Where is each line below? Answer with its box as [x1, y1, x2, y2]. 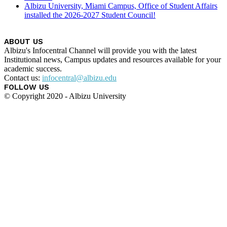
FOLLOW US [4, 82, 49, 92]
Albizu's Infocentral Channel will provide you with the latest [4, 46, 197, 55]
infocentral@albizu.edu [42, 73, 117, 82]
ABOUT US [4, 36, 43, 46]
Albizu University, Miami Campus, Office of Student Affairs [24, 1, 217, 10]
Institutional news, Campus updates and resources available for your [4, 55, 221, 64]
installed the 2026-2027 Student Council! [24, 10, 156, 19]
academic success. [4, 64, 62, 73]
